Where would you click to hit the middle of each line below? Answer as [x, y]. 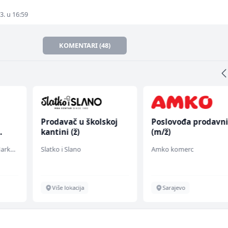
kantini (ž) [60, 132]
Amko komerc [173, 149]
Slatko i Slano [61, 149]
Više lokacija [68, 188]
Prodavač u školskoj [79, 122]
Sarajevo [174, 188]
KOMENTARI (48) [85, 46]
